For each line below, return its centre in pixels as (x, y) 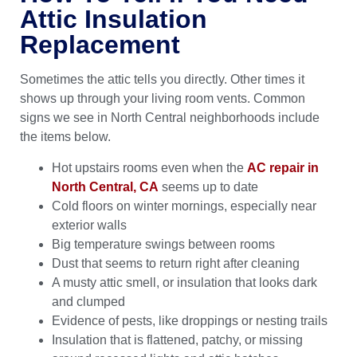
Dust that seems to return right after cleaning (176, 263)
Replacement (100, 44)
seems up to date (208, 186)
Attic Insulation (114, 19)
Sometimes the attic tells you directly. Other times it (162, 79)
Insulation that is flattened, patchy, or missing (177, 339)
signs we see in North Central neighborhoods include (170, 117)
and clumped (88, 301)
